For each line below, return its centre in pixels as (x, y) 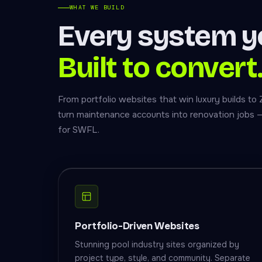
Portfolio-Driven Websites (137, 226)
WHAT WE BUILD (97, 7)
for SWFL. (79, 130)
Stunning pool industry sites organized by (157, 244)
